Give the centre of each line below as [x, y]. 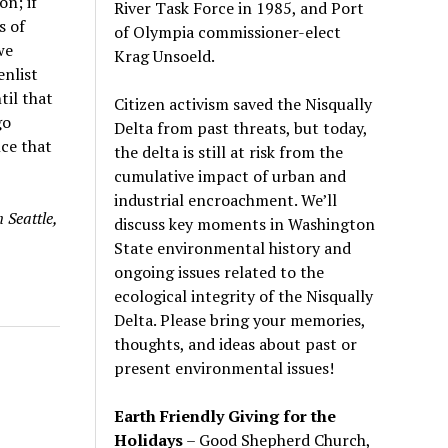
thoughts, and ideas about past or [236, 343]
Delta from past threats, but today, [241, 127]
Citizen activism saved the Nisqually [243, 103]
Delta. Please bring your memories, [240, 319]
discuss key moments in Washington [245, 223]
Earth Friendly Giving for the [225, 415]
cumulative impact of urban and [230, 175]
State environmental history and [233, 247]
